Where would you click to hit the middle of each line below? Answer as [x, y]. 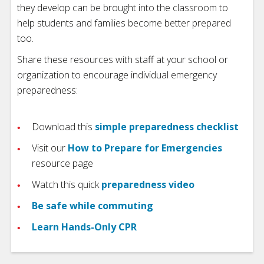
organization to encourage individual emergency [117, 75]
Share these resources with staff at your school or [123, 60]
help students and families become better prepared [124, 23]
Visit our [50, 148]
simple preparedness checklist [167, 127]
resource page [62, 163]
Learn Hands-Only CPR [84, 227]
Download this [63, 127]
